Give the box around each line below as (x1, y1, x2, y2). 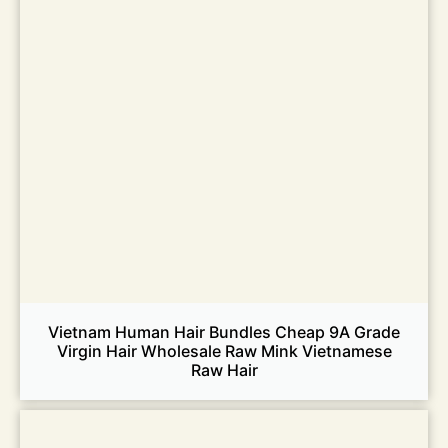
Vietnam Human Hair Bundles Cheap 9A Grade (48, 321, 400, 342)
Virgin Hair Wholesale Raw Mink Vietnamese (56, 340, 392, 361)
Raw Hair (190, 359, 258, 380)
